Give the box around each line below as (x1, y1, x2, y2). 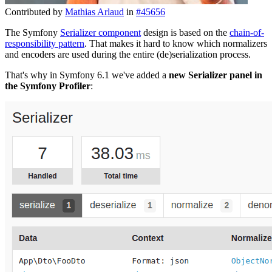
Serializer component (60, 27, 141, 38)
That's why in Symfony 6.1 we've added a (5, 69, 169, 80)
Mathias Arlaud (65, 6, 124, 17)
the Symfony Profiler (5, 80, 90, 91)
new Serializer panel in (169, 69, 262, 80)
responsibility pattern (5, 38, 84, 49)
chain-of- (229, 27, 264, 38)
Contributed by (5, 6, 63, 17)
